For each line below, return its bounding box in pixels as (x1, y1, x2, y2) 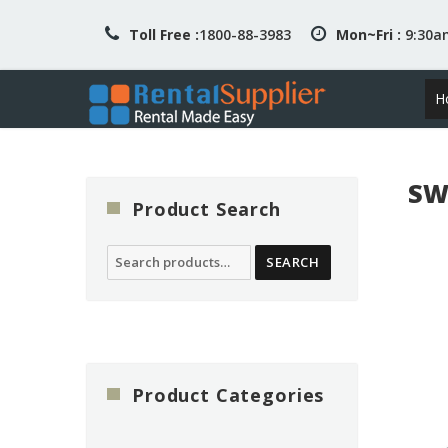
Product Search (132, 197, 281, 221)
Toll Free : (128, 25, 199, 44)
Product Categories (132, 383, 325, 408)
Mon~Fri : (335, 25, 401, 44)
